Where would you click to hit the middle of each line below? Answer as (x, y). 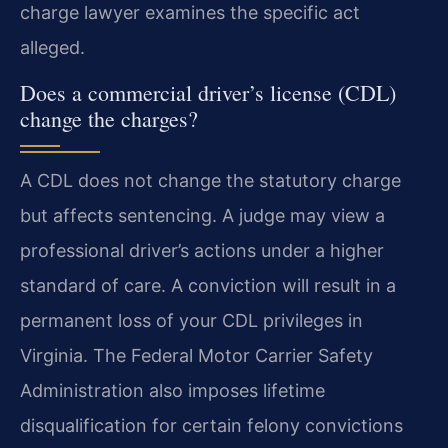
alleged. (52, 48)
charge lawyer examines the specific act (190, 13)
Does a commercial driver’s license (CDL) (208, 92)
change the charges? (109, 118)
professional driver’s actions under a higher (202, 250)
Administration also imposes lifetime (172, 390)
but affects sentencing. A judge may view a (202, 215)
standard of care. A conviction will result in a (208, 285)
